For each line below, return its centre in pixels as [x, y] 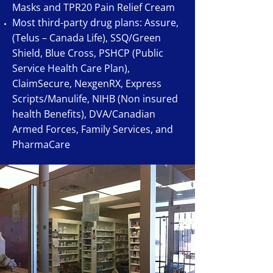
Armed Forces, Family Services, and [93, 129]
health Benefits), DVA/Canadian [84, 114]
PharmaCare [41, 144]
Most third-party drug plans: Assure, [95, 23]
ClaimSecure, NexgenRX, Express [87, 83]
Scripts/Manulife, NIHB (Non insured [95, 99]
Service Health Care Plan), [71, 68]
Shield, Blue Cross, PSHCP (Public [88, 53]
